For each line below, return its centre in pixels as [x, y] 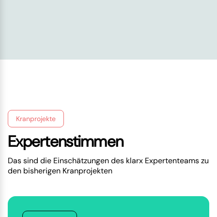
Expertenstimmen [66, 142]
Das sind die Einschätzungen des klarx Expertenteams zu [108, 161]
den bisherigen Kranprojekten [60, 171]
